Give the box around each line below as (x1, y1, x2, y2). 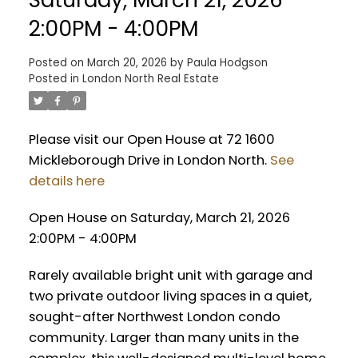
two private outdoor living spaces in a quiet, (28, 286, 312, 305)
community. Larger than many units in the (28, 328, 299, 347)
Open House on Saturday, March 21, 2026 (28, 209, 290, 228)
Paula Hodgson (186, 55, 268, 71)
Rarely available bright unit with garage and (28, 265, 312, 284)
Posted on (28, 55, 87, 71)
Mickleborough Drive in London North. (28, 151, 270, 170)
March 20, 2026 (86, 55, 167, 71)
